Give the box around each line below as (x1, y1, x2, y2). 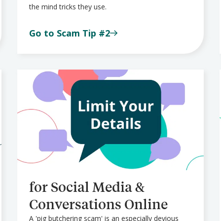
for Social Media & (29, 178, 145, 196)
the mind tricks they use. (29, 1, 107, 11)
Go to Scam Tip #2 (29, 27, 110, 39)
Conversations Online (29, 195, 168, 213)
